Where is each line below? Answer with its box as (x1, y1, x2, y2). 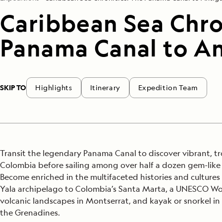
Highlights (35, 83, 72, 92)
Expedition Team (138, 83, 199, 92)
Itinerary (90, 83, 120, 92)
